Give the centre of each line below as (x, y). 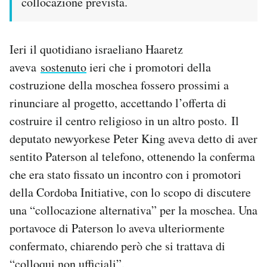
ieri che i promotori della (149, 67)
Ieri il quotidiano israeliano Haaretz (96, 49)
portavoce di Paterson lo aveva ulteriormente (117, 228)
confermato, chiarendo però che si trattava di (117, 246)
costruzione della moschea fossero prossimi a (119, 85)
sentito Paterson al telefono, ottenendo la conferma (132, 156)
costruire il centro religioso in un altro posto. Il (124, 120)
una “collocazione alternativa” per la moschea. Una (133, 210)
